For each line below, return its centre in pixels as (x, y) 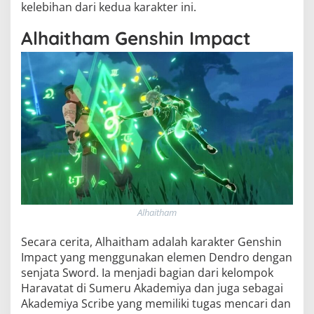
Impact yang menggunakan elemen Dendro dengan (157, 258)
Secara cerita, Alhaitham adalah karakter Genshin (151, 242)
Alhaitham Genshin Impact (136, 39)
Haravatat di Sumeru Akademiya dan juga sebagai (152, 288)
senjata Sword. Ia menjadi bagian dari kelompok (147, 273)
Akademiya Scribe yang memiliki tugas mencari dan (156, 304)
